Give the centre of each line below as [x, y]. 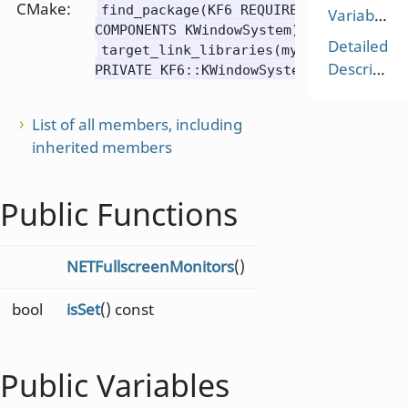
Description [379, 68]
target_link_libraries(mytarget [224, 50]
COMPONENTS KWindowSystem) [197, 30]
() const [127, 309]
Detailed [358, 46]
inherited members [102, 148]
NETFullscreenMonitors [150, 266]
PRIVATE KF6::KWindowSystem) [205, 70]
